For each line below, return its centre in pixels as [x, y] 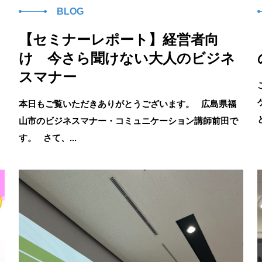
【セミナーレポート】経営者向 [119, 39]
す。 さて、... [48, 138]
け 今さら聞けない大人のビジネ [127, 58]
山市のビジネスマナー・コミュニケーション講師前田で [128, 121]
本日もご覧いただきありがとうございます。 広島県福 [127, 104]
